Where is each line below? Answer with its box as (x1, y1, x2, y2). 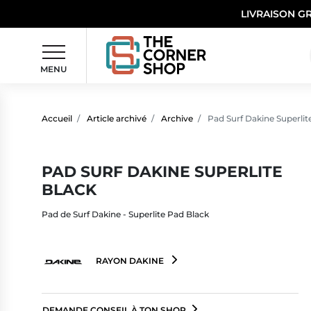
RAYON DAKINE (94, 255, 166, 267)
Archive (161, 112, 193, 124)
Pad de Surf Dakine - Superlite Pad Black (42, 208, 209, 219)
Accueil (42, 112, 72, 124)
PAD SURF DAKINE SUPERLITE (42, 161, 283, 181)
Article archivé (87, 112, 146, 124)
